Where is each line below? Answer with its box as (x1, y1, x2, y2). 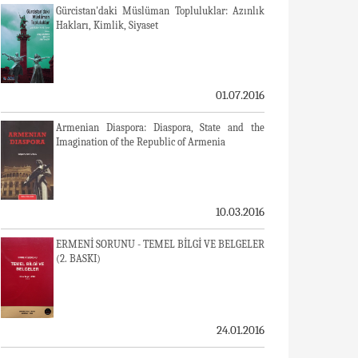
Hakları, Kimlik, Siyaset (56, 19, 158, 31)
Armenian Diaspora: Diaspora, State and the (56, 121, 265, 133)
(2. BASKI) (56, 253, 101, 265)
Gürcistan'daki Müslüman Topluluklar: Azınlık (56, 5, 265, 17)
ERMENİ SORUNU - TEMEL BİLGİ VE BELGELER (56, 238, 265, 250)
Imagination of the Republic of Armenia (56, 136, 225, 148)
